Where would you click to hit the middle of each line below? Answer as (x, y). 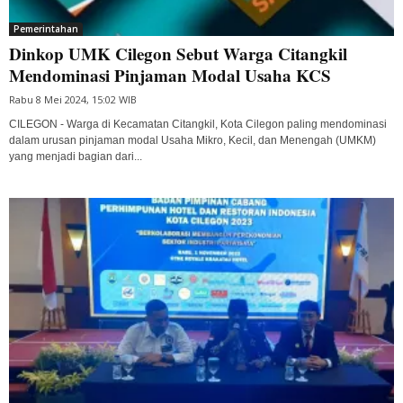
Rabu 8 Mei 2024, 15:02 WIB (73, 99)
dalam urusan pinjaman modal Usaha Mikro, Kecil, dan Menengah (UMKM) (193, 140)
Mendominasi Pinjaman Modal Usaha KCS (170, 75)
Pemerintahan (46, 28)
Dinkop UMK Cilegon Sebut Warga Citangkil (178, 53)
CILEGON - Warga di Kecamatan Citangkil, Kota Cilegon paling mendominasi (198, 124)
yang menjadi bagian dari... (76, 156)
